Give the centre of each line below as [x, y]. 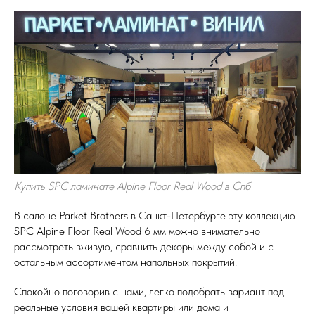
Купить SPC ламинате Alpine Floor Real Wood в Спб [132, 186]
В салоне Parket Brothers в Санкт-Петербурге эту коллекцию [155, 216]
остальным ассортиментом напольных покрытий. [126, 262]
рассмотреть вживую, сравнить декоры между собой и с [144, 247]
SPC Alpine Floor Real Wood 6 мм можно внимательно [137, 231]
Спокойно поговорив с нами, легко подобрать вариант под [149, 292]
